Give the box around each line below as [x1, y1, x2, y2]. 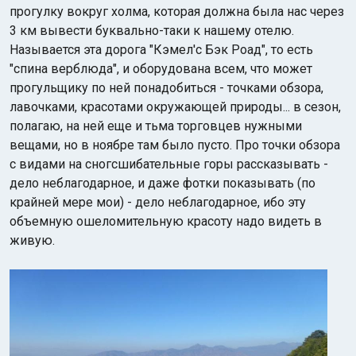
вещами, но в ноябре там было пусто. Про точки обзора [10, 137, 340, 153]
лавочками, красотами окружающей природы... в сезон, [10, 99, 341, 114]
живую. [10, 233, 55, 248]
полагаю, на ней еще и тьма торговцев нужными [10, 118, 302, 133]
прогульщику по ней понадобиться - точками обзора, [10, 80, 323, 95]
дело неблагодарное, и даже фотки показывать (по [10, 176, 315, 191]
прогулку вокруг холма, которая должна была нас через [10, 4, 344, 19]
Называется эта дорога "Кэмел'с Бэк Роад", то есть [10, 42, 313, 57]
